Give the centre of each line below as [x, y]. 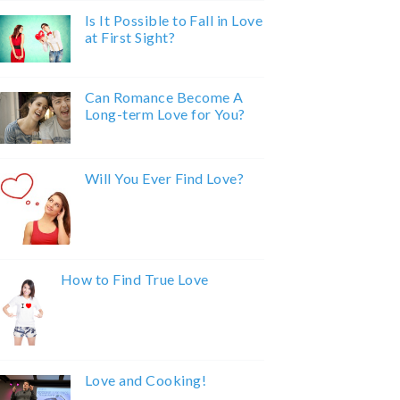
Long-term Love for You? [165, 114]
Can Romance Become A [164, 97]
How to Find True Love [134, 279]
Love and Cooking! [146, 380]
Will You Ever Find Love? [164, 179]
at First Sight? [130, 37]
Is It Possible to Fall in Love [174, 21]
